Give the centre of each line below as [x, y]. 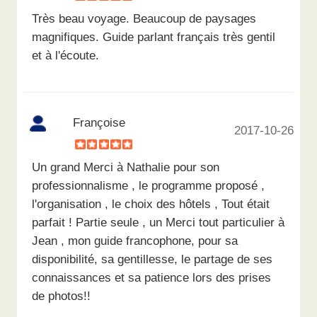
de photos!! [62, 296]
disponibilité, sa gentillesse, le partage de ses [152, 259]
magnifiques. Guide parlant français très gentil [154, 37]
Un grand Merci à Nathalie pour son [126, 167]
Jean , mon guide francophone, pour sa [135, 241]
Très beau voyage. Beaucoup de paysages [144, 19]
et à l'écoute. [66, 56]
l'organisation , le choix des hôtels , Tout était [151, 204]
